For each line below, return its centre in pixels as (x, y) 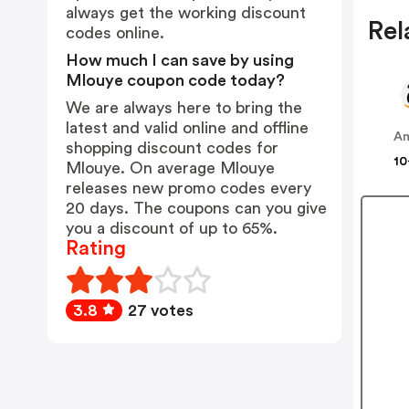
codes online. (115, 33)
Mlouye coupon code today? (175, 80)
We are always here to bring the (184, 108)
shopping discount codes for (172, 148)
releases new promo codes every (189, 188)
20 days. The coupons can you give (196, 208)
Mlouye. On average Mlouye (170, 168)
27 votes (161, 310)
